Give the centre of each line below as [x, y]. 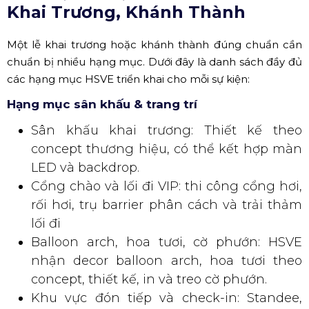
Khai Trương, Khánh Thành [126, 12]
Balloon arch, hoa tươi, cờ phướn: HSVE [167, 242]
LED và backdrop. [85, 167]
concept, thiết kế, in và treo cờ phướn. [149, 279]
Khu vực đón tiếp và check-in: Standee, [167, 298]
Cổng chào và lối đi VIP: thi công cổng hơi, [167, 186]
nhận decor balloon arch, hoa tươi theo [167, 260]
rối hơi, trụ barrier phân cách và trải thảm [167, 205]
